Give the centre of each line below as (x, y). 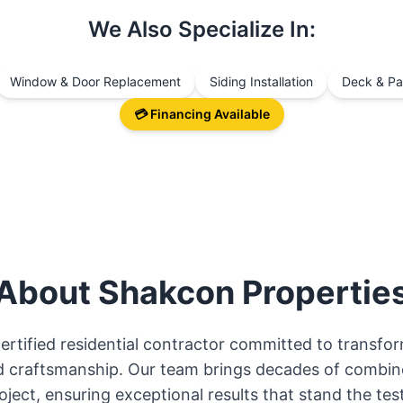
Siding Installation (261, 81)
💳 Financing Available (201, 114)
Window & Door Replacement (95, 81)
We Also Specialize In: (201, 29)
